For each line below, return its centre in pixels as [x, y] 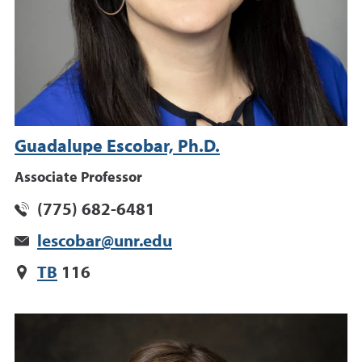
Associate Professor [78, 178]
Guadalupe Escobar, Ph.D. [117, 147]
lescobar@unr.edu [105, 242]
